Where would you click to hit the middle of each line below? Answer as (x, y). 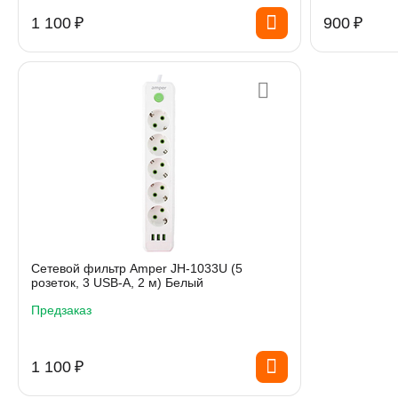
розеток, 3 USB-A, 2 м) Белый (117, 283)
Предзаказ (61, 310)
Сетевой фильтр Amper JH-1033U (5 (137, 268)
